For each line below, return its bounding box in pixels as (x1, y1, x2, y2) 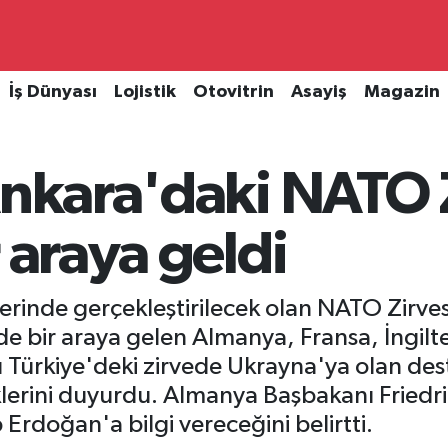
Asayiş (290, 83, 347, 102)
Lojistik (113, 83, 176, 102)
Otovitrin (192, 83, 274, 102)
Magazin (363, 83, 440, 102)
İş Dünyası (8, 83, 97, 102)
